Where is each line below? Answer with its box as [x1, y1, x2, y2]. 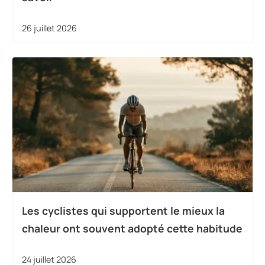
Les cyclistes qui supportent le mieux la [22, 203, 225, 218]
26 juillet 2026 [22, 22, 77, 34]
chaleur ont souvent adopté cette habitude [22, 221, 243, 236]
